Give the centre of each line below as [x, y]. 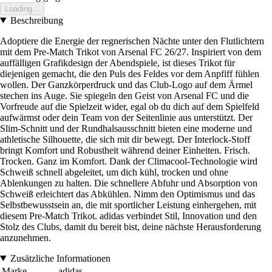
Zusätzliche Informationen [60, 258]
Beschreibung [36, 20]
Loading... [22, 8]
